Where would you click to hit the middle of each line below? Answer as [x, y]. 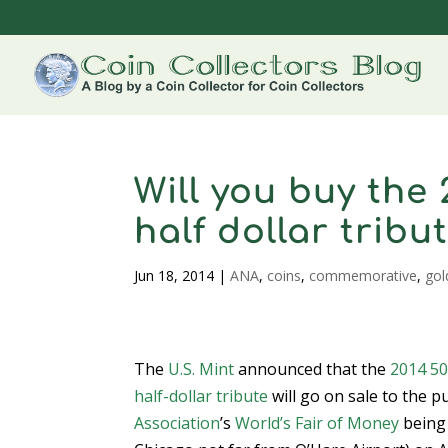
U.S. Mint [201, 369]
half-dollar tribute [201, 396]
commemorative [363, 275]
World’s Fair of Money [317, 423]
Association [177, 423]
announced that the [312, 369]
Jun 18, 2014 [174, 275]
